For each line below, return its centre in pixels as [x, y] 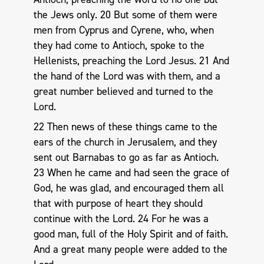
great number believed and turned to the [123, 92]
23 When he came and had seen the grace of [131, 172]
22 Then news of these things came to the [125, 126]
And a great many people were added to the [130, 249]
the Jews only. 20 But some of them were [125, 15]
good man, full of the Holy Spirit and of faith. [131, 234]
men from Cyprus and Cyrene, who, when [123, 30]
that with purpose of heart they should [118, 203]
